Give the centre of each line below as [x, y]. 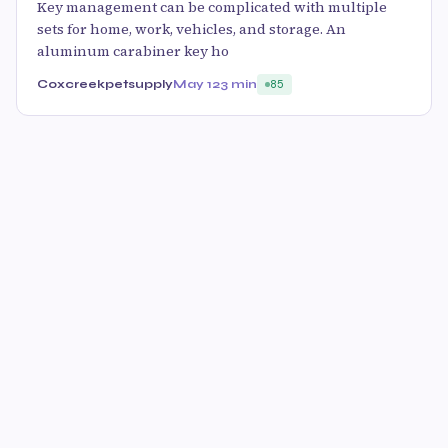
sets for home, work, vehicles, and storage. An [191, 28]
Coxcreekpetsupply [105, 83]
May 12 [196, 83]
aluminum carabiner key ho [133, 50]
